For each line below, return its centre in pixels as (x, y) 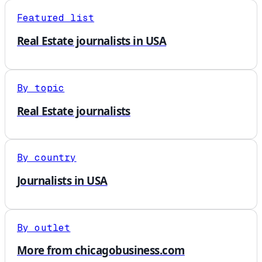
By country (47, 158)
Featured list (56, 18)
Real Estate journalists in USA (92, 41)
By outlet (44, 227)
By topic (41, 88)
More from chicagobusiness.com (101, 250)
